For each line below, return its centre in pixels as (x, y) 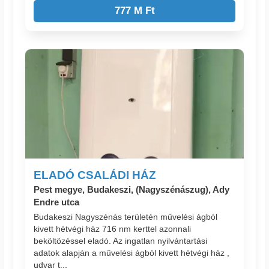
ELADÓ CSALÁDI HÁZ (95, 175)
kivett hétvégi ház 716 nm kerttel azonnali (113, 229)
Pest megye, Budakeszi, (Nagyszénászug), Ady (132, 190)
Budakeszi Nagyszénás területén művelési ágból (126, 217)
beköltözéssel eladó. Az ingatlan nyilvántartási (121, 241)
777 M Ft (134, 11)
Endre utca (57, 202)
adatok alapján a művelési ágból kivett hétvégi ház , (132, 253)
